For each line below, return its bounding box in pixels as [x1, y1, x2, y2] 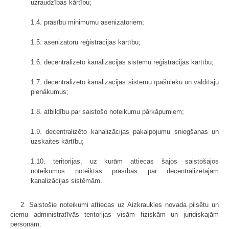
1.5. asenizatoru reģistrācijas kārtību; [31, 38, 141, 46]
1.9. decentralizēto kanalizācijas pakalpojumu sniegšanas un [31, 127, 219, 135]
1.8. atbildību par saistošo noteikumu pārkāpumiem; [31, 107, 184, 116]
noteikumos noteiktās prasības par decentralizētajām [31, 167, 219, 175]
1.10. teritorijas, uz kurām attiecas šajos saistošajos [31, 157, 219, 165]
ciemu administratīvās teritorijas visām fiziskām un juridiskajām [10, 210, 219, 218]
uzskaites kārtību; [31, 137, 84, 145]
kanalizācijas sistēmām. [31, 176, 102, 185]
